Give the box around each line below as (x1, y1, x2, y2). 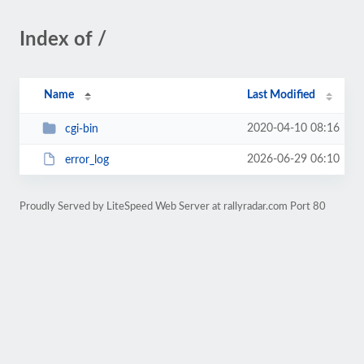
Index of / (19, 30, 106, 50)
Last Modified (247, 89, 316, 101)
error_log (64, 154, 109, 166)
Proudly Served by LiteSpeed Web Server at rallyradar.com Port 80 (19, 201, 326, 211)
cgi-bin (64, 123, 98, 135)
